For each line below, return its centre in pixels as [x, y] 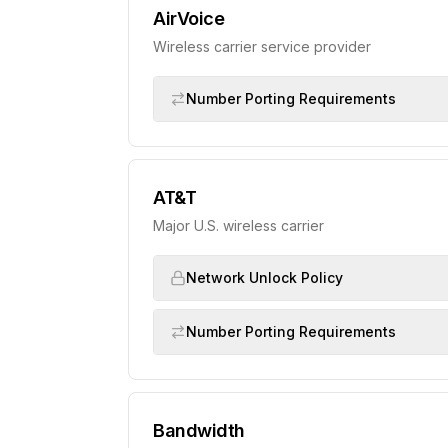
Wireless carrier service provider [262, 46]
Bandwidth [199, 430]
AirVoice [189, 18]
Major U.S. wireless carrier [238, 225]
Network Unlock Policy [264, 277]
